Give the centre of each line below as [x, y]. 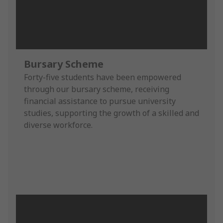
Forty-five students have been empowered [103, 77]
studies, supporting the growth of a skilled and [111, 113]
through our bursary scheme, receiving [97, 89]
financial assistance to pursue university [100, 101]
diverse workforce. [58, 125]
